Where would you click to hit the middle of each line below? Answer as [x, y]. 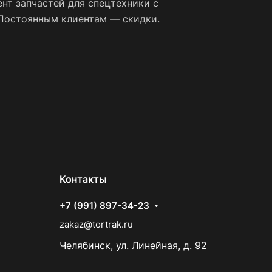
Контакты [83, 179]
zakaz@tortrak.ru [96, 225]
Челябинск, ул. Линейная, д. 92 [133, 246]
